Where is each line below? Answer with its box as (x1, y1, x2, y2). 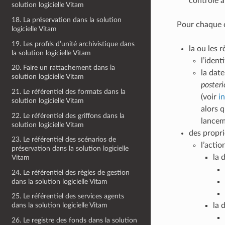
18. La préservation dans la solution (12, 16, 122, 24)
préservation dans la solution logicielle (12, 145, 129, 153)
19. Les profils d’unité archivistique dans (12, 40, 135, 48)
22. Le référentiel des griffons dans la (12, 111, 125, 120)
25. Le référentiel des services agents (12, 192, 125, 200)
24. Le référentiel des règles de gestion (12, 168, 130, 176)
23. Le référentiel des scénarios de (12, 136, 117, 144)
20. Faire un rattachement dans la (12, 64, 116, 72)
